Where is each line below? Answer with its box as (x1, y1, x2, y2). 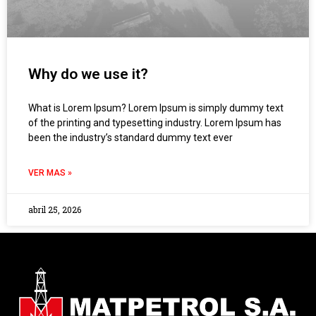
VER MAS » (28, 168, 72, 178)
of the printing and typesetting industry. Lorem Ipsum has (28, 117, 281, 129)
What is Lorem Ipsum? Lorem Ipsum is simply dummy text (28, 102, 284, 114)
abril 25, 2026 (28, 204, 81, 216)
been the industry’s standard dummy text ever (28, 132, 233, 144)
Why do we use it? (28, 66, 148, 83)
